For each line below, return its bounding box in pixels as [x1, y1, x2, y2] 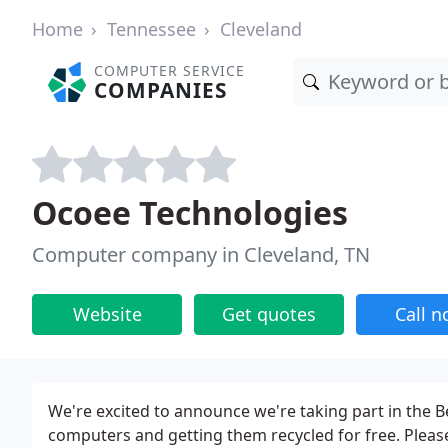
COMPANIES [94, 76, 228, 104]
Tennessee [107, 17, 196, 41]
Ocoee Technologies [32, 191, 348, 234]
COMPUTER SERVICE [94, 61, 246, 80]
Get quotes [222, 302, 316, 326]
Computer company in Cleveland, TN [32, 241, 370, 268]
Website [72, 302, 142, 326]
